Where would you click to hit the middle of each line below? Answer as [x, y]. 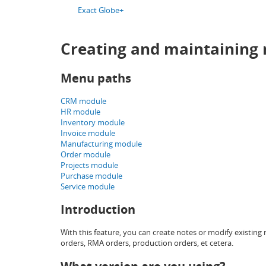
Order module [85, 154]
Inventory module [93, 122]
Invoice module [88, 133]
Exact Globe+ [101, 10]
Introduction [98, 210]
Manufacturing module [101, 143]
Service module [88, 186]
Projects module [89, 165]
